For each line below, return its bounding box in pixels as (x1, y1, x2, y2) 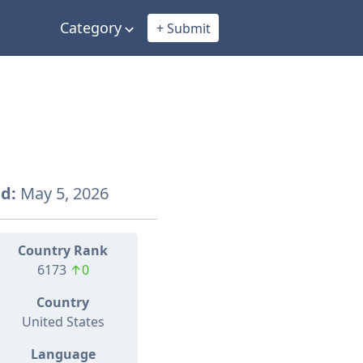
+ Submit (156, 19, 211, 37)
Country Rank (18, 241, 108, 260)
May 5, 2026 (16, 182, 109, 205)
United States (21, 313, 105, 331)
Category (60, 18, 122, 38)
